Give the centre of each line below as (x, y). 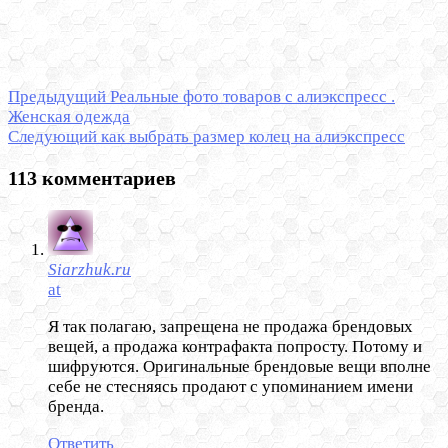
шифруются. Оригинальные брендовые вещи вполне (239, 367)
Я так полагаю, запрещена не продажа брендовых (230, 327)
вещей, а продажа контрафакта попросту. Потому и (235, 347)
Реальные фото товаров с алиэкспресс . (250, 97)
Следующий (52, 137)
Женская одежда (69, 117)
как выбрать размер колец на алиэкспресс (251, 137)
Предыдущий (57, 97)
